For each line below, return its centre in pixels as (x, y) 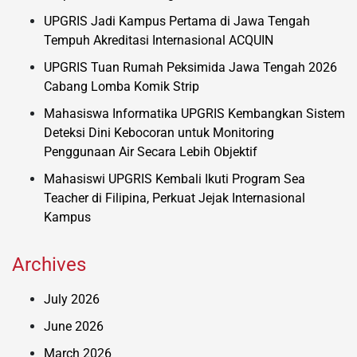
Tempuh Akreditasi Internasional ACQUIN (159, 40)
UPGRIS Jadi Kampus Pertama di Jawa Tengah (177, 21)
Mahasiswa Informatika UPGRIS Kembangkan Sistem (194, 113)
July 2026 (72, 299)
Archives (49, 264)
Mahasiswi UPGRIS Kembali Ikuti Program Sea (175, 178)
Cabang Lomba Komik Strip (122, 86)
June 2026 (74, 326)
